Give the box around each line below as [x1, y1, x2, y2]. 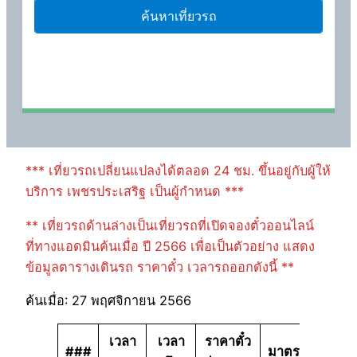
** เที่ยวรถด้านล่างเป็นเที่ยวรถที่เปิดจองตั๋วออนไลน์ [25, 217, 314, 233]
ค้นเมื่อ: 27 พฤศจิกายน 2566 [25, 292, 191, 309]
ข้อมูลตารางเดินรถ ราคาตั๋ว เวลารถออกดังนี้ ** [25, 258, 294, 275]
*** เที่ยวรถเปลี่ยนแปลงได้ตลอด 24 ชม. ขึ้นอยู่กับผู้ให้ [25, 163, 331, 179]
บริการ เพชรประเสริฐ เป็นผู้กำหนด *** [25, 183, 244, 200]
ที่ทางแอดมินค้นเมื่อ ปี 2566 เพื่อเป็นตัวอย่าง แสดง [25, 237, 315, 254]
